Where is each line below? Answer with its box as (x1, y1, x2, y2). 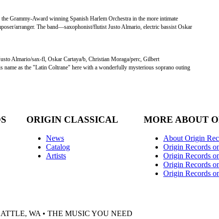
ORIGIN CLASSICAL (26, 114, 118, 125)
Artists (46, 152, 66, 160)
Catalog (46, 143, 70, 152)
